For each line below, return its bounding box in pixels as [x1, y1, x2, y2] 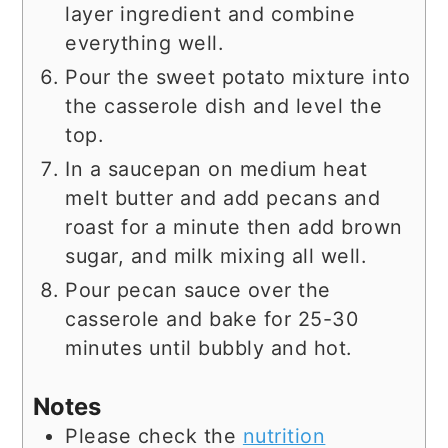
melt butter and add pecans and [65, 186, 381, 211]
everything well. [65, 31, 224, 56]
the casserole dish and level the [65, 94, 383, 119]
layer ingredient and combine [65, 2, 356, 27]
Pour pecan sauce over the [65, 278, 331, 303]
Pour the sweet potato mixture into [65, 65, 411, 90]
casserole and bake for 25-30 [65, 307, 359, 332]
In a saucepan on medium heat [65, 157, 368, 182]
